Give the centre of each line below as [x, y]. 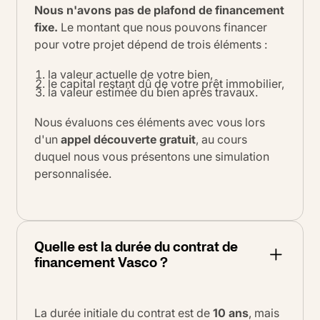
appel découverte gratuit [128, 140]
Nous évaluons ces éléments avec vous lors [150, 122]
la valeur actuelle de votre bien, [131, 75]
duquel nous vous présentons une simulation [152, 157]
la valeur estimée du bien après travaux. [153, 92]
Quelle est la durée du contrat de [136, 246]
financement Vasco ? [101, 262]
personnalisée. [73, 174]
